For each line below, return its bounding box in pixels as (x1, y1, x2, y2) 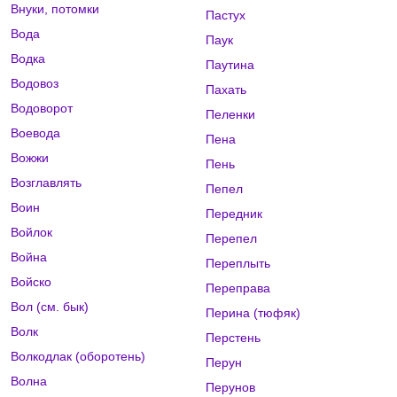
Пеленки (205, 107, 255, 122)
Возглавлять (11, 175, 82, 191)
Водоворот (11, 101, 73, 116)
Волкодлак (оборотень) (11, 349, 145, 364)
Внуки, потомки (11, 2, 99, 17)
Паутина (205, 58, 254, 73)
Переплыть (205, 256, 270, 271)
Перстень (205, 331, 261, 346)
